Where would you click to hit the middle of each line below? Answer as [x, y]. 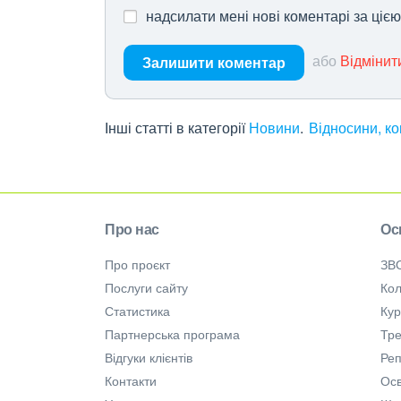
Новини [274, 128]
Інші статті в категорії [175, 128]
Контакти [131, 380]
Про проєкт [137, 264]
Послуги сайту [146, 287]
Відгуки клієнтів [149, 357]
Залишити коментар [214, 62]
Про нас [132, 229]
